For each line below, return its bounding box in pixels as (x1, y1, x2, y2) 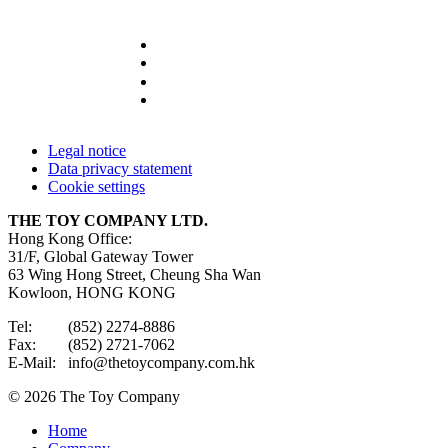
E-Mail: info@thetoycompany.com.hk (8, 354, 255, 372)
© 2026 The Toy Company (8, 388, 180, 406)
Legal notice (48, 142, 126, 160)
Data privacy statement (48, 160, 192, 178)
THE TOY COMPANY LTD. (8, 212, 208, 230)
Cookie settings (48, 178, 145, 196)
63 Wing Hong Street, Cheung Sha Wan (8, 266, 261, 284)
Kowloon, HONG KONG (8, 284, 184, 302)
